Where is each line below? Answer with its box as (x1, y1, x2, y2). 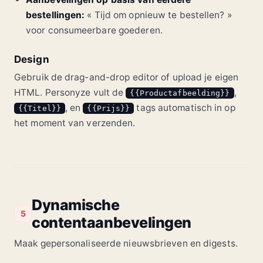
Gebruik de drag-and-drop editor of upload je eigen (14, 71, 239, 83)
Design (14, 53, 49, 65)
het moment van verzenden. (14, 117, 136, 129)
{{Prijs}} (87, 103, 130, 113)
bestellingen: (26, 9, 85, 21)
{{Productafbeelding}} (130, 88, 230, 97)
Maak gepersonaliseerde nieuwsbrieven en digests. (14, 237, 238, 249)
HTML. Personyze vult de (14, 86, 126, 98)
